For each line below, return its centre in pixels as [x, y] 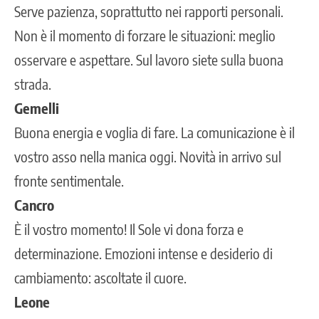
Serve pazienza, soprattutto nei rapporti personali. [149, 11]
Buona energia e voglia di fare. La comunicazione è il [155, 132]
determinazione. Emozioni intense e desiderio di [143, 253]
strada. [33, 83]
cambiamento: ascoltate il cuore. [100, 277]
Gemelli [37, 108]
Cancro [34, 204]
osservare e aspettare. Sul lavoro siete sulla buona [149, 59]
